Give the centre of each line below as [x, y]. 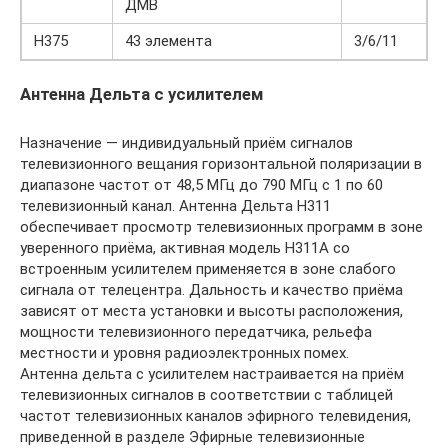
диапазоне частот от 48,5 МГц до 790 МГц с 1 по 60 [201, 185]
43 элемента [168, 41]
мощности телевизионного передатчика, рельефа [196, 332]
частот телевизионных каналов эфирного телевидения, [215, 416]
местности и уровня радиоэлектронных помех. [184, 353]
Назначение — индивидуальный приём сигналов [186, 143]
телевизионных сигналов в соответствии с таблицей [206, 395]
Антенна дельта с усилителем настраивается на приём [212, 374]
